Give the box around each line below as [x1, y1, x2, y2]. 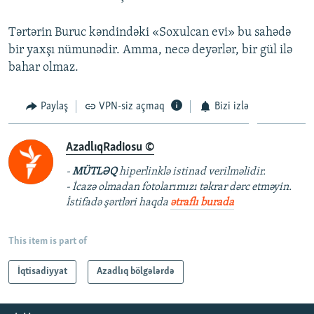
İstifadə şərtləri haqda [66, 197, 170, 209]
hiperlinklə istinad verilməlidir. [117, 166, 266, 178]
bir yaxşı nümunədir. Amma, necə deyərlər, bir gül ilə [8, 43, 292, 57]
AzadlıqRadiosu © [66, 141, 154, 155]
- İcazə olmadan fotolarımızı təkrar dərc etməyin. [66, 182, 292, 193]
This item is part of [8, 236, 87, 247]
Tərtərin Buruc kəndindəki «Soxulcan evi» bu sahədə [8, 25, 291, 39]
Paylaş [40, 100, 68, 112]
